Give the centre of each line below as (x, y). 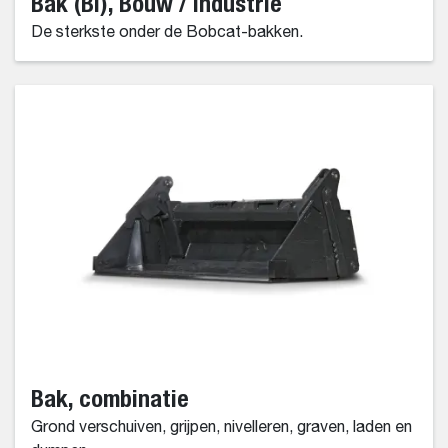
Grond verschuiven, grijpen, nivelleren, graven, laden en (221, 427)
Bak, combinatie (110, 397)
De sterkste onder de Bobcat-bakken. (167, 32)
